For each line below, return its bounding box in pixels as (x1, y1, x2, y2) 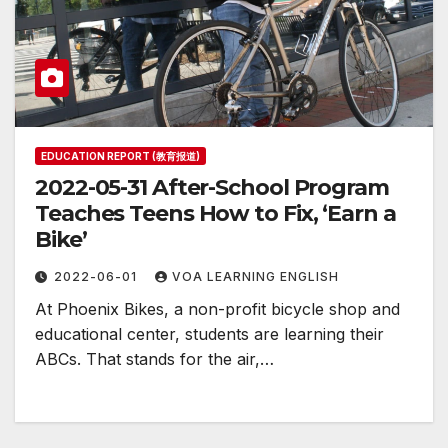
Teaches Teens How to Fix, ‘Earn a (35, 200, 396, 228)
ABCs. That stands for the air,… (35, 349, 274, 370)
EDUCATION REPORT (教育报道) (41, 150, 200, 163)
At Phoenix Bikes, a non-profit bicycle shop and (35, 299, 400, 320)
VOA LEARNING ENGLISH (172, 269, 339, 285)
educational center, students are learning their (35, 324, 384, 345)
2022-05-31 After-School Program (35, 174, 389, 202)
